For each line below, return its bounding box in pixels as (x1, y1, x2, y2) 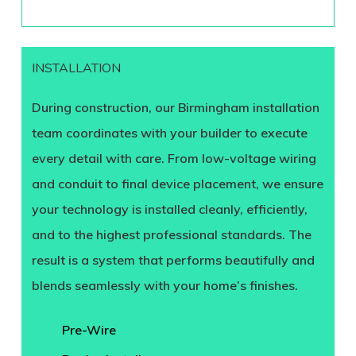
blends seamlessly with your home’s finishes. (32, 277, 299, 294)
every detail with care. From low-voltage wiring (32, 150, 317, 167)
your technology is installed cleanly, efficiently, (32, 201, 308, 218)
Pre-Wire (62, 322, 117, 339)
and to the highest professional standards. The (32, 226, 312, 243)
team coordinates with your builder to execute (32, 125, 308, 141)
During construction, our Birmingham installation (32, 99, 320, 116)
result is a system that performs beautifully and (32, 252, 315, 269)
